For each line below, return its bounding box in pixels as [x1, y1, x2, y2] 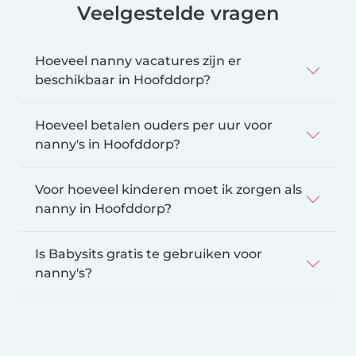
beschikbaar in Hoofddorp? [35, 72, 211, 87]
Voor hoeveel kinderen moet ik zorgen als [35, 181, 302, 197]
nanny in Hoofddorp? [35, 200, 172, 216]
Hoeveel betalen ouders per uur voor [35, 117, 273, 133]
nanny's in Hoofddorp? [35, 136, 180, 152]
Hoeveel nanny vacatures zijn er [35, 52, 242, 68]
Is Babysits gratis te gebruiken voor [35, 246, 262, 261]
